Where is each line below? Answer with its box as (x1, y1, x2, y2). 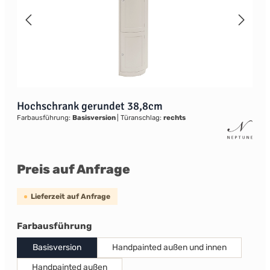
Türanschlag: (118, 113, 163, 122)
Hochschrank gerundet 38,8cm (16, 99, 163, 113)
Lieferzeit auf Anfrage (30, 192, 110, 201)
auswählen (90, 220, 142, 231)
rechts (163, 113, 186, 122)
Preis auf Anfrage (16, 162, 130, 177)
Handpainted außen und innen (111, 242, 227, 253)
